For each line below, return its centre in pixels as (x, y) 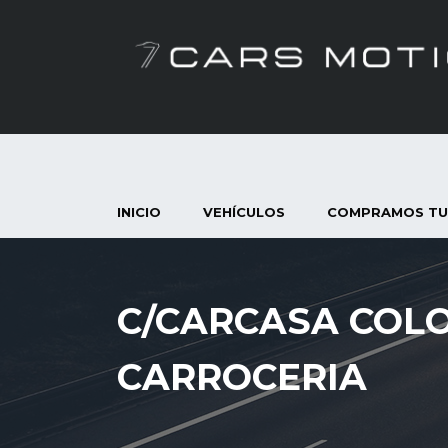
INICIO (139, 212)
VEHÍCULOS (244, 212)
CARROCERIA (242, 377)
